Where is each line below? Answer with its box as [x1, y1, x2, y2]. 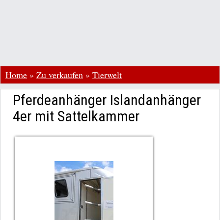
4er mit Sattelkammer [13, 108, 139, 125]
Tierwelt [92, 69, 122, 81]
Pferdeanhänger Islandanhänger [13, 91, 201, 109]
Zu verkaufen [36, 69, 83, 81]
